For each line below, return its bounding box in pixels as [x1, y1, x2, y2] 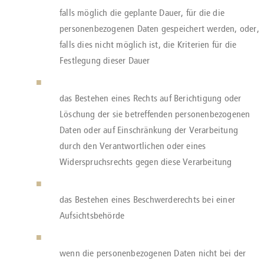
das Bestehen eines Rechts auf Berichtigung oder [60, 93, 242, 104]
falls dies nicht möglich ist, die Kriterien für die [60, 39, 237, 50]
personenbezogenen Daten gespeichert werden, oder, [60, 23, 259, 34]
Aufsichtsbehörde [60, 210, 125, 221]
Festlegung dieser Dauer [60, 55, 150, 66]
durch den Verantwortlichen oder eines [60, 140, 206, 151]
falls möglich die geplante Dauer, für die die [60, 7, 225, 18]
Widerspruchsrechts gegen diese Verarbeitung [60, 156, 232, 167]
